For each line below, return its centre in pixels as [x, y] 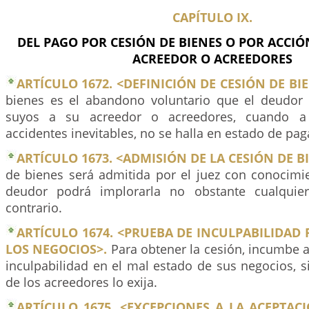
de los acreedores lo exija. [81, 282]
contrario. [34, 208]
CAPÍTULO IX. [212, 17]
